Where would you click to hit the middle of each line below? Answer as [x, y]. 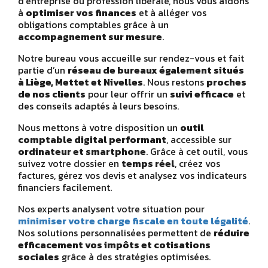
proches [226, 82]
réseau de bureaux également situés [156, 70]
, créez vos [197, 163]
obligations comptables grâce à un [93, 24]
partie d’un [43, 70]
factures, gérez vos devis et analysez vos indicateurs [132, 175]
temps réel [148, 163]
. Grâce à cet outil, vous [197, 151]
